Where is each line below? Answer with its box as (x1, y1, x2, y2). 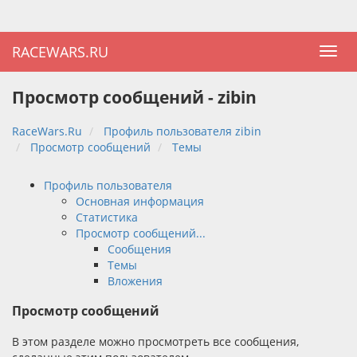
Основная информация (76, 193, 204, 209)
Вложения (108, 273, 163, 288)
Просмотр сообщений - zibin (12, 86, 257, 109)
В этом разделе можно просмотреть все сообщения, (12, 333, 299, 349)
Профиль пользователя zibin (104, 123, 261, 139)
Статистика (76, 209, 138, 225)
